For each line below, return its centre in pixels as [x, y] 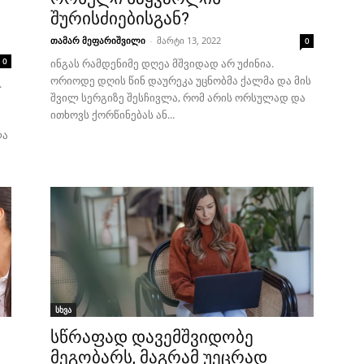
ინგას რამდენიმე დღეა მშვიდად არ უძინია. [162, 63]
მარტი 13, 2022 [189, 40]
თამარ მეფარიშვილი [98, 40]
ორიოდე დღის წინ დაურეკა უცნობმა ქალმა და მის [181, 80]
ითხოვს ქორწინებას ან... [113, 115]
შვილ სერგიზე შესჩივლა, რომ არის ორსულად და [178, 97]
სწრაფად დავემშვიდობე [152, 337]
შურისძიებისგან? [120, 19]
